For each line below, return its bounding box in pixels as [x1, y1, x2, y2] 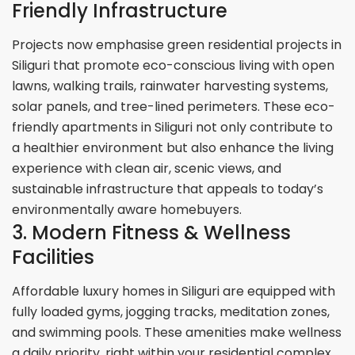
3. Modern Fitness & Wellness [12, 219, 292, 246]
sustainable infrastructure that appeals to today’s [12, 180, 324, 199]
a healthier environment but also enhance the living [12, 139, 334, 158]
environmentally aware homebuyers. [12, 200, 246, 219]
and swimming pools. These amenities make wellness [12, 323, 342, 342]
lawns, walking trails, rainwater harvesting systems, [12, 77, 329, 96]
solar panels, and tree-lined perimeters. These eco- [12, 97, 336, 116]
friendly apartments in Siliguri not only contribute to [12, 118, 334, 137]
